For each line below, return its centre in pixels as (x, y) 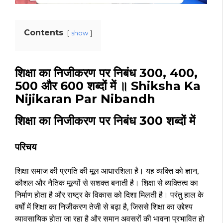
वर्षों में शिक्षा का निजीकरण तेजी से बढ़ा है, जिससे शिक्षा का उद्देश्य (104, 207)
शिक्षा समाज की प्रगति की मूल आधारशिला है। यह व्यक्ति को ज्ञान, (107, 171)
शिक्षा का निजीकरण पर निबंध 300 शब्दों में (107, 121)
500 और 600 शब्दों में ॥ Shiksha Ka (108, 86)
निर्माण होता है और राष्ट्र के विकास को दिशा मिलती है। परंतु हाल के (109, 195)
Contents (44, 33)
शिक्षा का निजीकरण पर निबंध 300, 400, (106, 73)
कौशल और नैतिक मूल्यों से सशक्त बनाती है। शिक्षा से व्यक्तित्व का (107, 183)
